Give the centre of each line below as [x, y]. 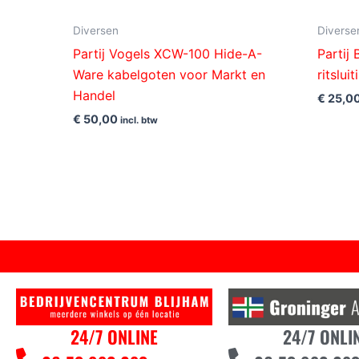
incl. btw [139, 121]
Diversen [96, 31]
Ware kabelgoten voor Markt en [169, 75]
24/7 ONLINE [114, 337]
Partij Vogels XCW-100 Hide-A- [168, 54]
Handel [95, 96]
